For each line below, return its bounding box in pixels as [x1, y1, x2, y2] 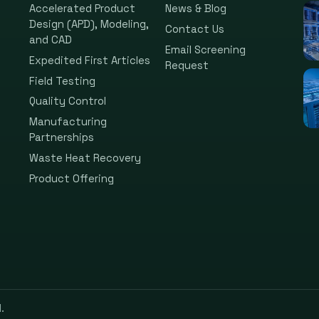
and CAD [28, 33, 72, 47]
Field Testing [28, 74, 95, 88]
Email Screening [164, 43, 246, 56]
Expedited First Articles [28, 53, 150, 67]
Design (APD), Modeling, [28, 18, 149, 31]
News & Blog [164, 2, 226, 16]
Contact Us [164, 22, 224, 36]
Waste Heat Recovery [28, 151, 141, 164]
